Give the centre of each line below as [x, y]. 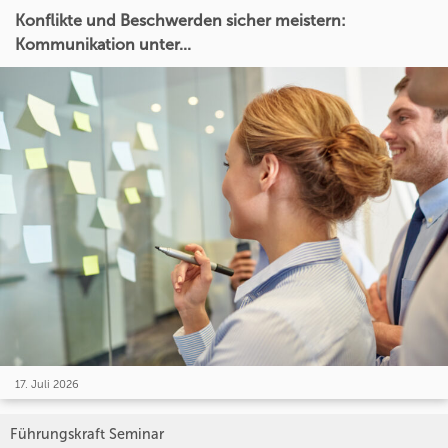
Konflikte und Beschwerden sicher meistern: [180, 21]
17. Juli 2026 [47, 384]
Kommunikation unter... [103, 45]
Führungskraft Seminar [87, 434]
